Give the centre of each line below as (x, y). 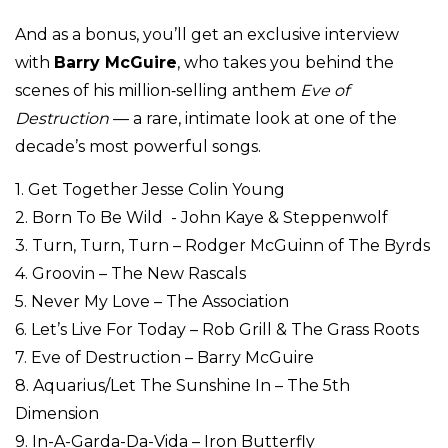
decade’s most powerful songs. (138, 147)
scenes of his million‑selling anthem (157, 91)
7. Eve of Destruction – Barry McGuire (164, 358)
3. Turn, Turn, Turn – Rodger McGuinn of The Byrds (222, 246)
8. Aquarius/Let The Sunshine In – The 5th (182, 386)
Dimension (57, 414)
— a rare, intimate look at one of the (253, 119)
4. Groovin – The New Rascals (130, 274)
